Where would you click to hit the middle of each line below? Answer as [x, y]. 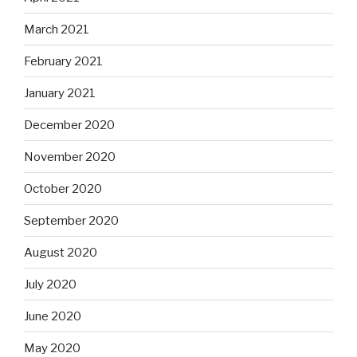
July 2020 [50, 284]
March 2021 [57, 29]
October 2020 [63, 188]
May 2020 [52, 348]
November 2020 [70, 157]
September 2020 [71, 220]
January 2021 [60, 93]
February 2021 [63, 61]
